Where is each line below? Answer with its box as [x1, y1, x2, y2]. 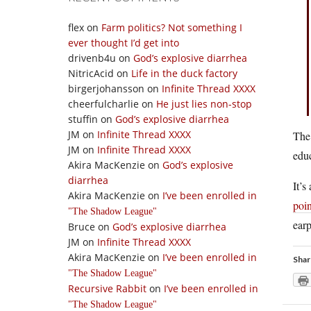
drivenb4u [68, 51, 116, 65]
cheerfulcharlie [68, 97, 139, 110]
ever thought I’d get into [68, 36, 179, 49]
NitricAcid [68, 67, 114, 80]
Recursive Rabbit [68, 282, 146, 295]
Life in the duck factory [131, 67, 237, 80]
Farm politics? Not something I [101, 21, 242, 34]
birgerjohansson [68, 82, 144, 95]
